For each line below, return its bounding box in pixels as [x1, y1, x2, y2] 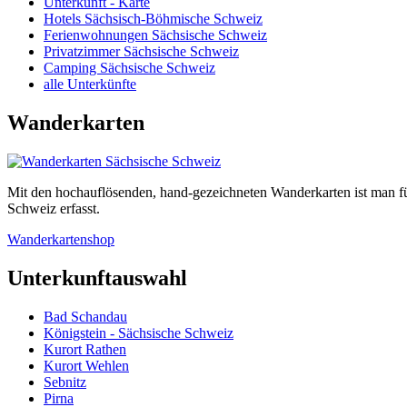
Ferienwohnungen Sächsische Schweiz [44, 27, 267, 44]
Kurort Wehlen [44, 358, 129, 373]
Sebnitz [44, 374, 86, 390]
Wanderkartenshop [7, 232, 114, 248]
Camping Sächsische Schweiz [44, 60, 215, 76]
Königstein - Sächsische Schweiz [44, 325, 233, 341]
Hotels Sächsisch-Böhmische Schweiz [44, 11, 263, 27]
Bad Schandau [44, 309, 127, 324]
